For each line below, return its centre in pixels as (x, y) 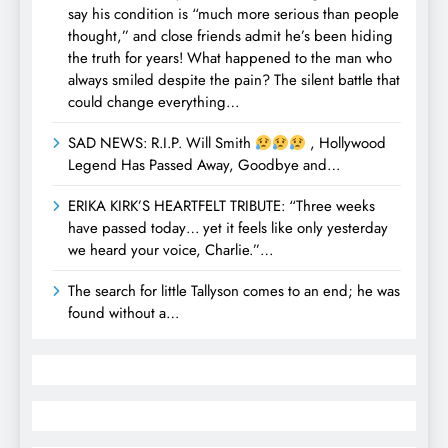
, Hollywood (346, 143)
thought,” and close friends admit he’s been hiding (230, 36)
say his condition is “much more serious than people (233, 14)
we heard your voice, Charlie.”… (170, 250)
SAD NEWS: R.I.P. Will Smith (161, 143)
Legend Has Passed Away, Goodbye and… (204, 165)
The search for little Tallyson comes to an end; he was (234, 291)
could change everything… (153, 102)
